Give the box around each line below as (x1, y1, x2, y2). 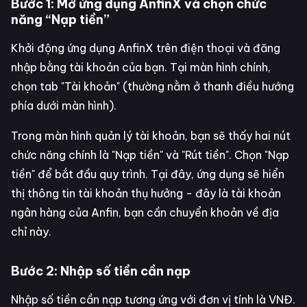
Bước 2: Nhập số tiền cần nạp (11, 262, 191, 279)
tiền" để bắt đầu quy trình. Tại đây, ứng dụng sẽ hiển (11, 167, 284, 181)
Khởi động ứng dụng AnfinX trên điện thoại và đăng (11, 40, 280, 55)
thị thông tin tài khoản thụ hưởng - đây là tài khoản (11, 186, 281, 200)
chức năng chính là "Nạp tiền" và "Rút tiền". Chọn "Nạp (11, 147, 289, 162)
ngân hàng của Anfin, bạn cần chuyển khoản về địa (11, 205, 279, 219)
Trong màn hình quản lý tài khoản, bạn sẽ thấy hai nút (11, 128, 291, 143)
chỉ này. (11, 224, 51, 238)
